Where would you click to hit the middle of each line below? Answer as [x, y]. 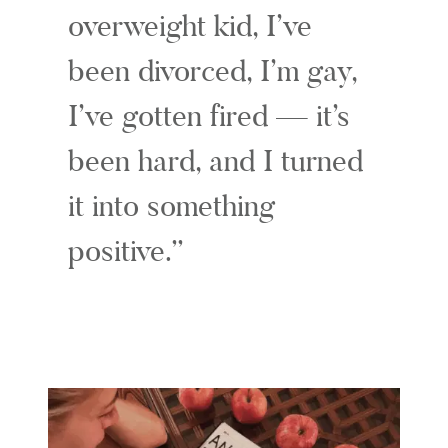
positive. [119, 250]
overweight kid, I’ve [190, 25]
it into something [171, 205]
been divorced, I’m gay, [212, 70]
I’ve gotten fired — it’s [209, 115]
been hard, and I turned [215, 160]
